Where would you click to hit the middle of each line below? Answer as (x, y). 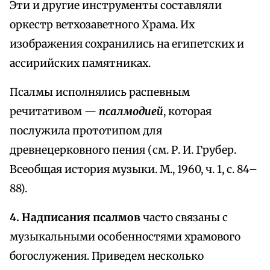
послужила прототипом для (86, 131)
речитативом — (54, 112)
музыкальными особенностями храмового (125, 237)
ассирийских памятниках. (80, 64)
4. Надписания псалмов (75, 218)
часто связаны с (184, 218)
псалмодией (131, 112)
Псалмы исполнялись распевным (100, 93)
